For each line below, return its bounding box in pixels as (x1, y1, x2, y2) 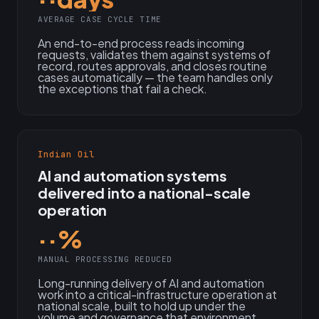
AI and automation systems (38, 167, 228, 184)
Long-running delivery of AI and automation (38, 276, 264, 291)
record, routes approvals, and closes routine (38, 58, 267, 73)
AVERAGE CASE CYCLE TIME (38, 14, 162, 24)
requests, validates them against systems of (38, 47, 271, 62)
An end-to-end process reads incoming (38, 36, 244, 51)
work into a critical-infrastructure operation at (38, 287, 277, 302)
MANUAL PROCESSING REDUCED (38, 254, 172, 264)
